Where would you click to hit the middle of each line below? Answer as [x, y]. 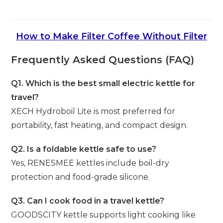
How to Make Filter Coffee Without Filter [111, 36]
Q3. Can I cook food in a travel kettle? [88, 201]
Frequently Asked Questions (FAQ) [103, 59]
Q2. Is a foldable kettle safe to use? [84, 149]
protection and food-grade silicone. [81, 177]
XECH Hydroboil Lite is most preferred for [93, 111]
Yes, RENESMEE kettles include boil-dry [90, 163]
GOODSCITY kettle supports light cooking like [104, 215]
